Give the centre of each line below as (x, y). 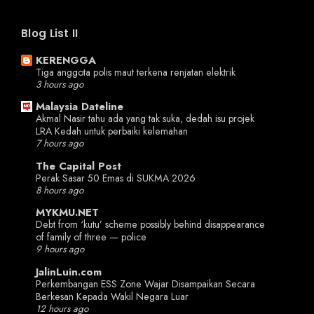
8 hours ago (60, 190)
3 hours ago (60, 84)
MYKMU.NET (67, 213)
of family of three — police (91, 237)
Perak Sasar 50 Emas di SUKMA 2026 (116, 178)
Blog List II (50, 34)
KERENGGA (66, 60)
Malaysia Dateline (80, 107)
